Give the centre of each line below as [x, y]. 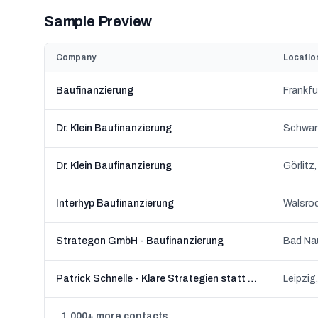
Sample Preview [98, 21]
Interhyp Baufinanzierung [115, 203]
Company [76, 57]
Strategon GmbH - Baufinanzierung [140, 241]
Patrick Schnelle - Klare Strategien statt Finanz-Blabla [252, 279]
